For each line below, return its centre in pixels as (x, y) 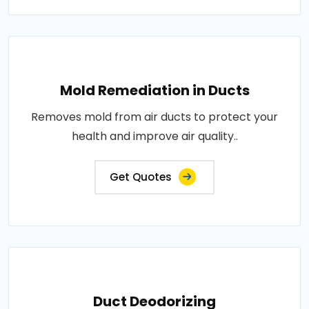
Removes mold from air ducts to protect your (154, 117)
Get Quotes (141, 177)
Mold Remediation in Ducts (154, 90)
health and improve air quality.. (154, 136)
